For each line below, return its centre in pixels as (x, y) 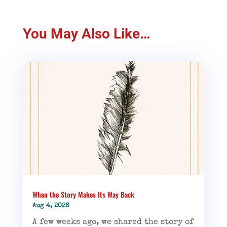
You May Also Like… (86, 33)
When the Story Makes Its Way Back (83, 195)
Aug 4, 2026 (51, 206)
